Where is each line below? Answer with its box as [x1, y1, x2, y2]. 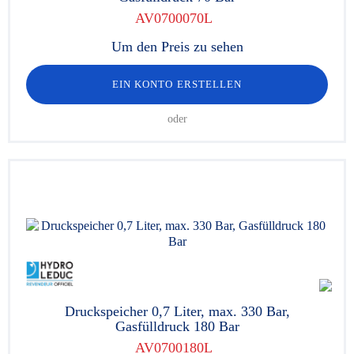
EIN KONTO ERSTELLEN [112, 78, 242, 90]
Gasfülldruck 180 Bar [115, 318, 239, 334]
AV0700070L [134, 10, 212, 26]
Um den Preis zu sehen [111, 39, 243, 55]
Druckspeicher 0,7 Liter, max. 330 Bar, [64, 303, 290, 319]
